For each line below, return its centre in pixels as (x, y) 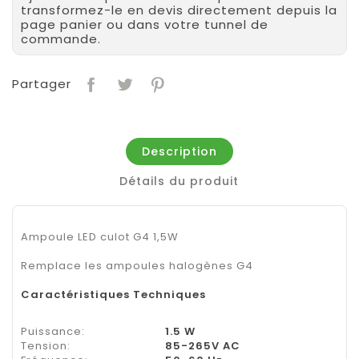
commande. (61, 38)
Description (179, 151)
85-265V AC (203, 345)
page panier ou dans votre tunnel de (145, 24)
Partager (42, 84)
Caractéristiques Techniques (113, 294)
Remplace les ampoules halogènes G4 (137, 265)
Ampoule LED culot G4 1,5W (100, 236)
